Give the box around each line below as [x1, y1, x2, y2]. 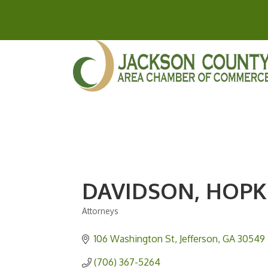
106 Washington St [94, 233, 175, 245]
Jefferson [179, 233, 218, 245]
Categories [81, 214, 141, 229]
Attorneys [82, 206, 118, 217]
